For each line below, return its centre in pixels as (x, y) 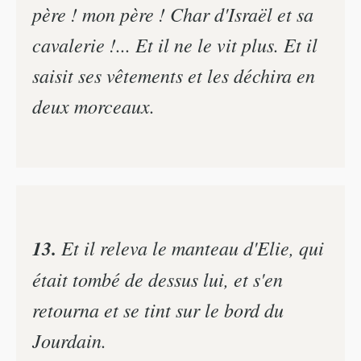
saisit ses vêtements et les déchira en (174, 75)
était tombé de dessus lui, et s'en (158, 278)
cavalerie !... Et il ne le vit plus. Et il (175, 45)
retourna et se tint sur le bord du (158, 309)
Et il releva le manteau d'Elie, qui (190, 247)
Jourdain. (69, 340)
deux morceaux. (93, 106)
